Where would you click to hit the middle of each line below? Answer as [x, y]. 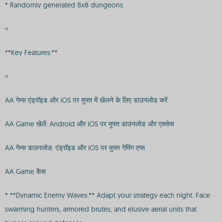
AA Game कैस [25, 171]
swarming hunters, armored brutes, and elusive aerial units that [101, 209]
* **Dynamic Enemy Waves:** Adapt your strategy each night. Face [108, 195]
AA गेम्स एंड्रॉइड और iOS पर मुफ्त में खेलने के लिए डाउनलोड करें [86, 100]
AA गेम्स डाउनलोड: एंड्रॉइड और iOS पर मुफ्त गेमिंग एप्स [75, 148]
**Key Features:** [31, 53]
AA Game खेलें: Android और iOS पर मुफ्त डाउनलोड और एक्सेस [89, 124]
